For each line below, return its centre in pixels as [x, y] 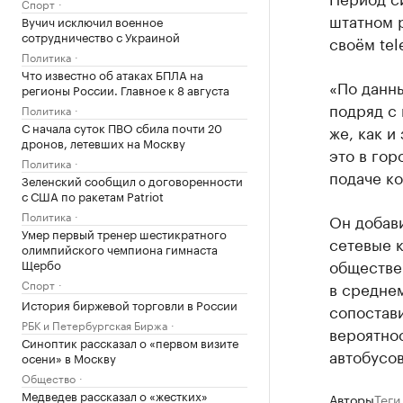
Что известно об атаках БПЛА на [112, 74]
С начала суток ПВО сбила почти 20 [122, 127]
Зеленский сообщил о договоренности [132, 180]
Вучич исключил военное [92, 21]
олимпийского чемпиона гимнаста [120, 248]
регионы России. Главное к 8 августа [125, 89]
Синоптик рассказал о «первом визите [130, 342]
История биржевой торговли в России [130, 304]
